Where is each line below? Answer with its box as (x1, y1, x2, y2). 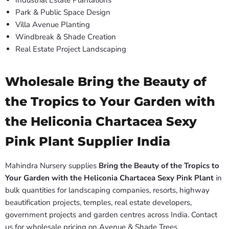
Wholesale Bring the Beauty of (5, 74, 207, 89)
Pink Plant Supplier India (5, 133, 170, 149)
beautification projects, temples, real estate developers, (5, 197, 192, 208)
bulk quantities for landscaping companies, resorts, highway (5, 185, 210, 196)
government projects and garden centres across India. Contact (5, 210, 217, 220)
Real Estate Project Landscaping (15, 44, 126, 55)
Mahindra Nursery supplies (5, 161, 99, 171)
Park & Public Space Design (15, 7, 110, 18)
